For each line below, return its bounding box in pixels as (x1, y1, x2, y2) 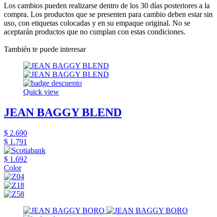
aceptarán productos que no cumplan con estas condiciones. (4, 27, 186, 36)
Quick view (23, 87, 59, 96)
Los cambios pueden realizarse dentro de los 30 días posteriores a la (4, 1, 210, 10)
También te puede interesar (4, 45, 86, 53)
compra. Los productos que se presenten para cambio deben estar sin (4, 10, 213, 18)
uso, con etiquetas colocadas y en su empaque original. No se (4, 18, 190, 27)
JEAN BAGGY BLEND (4, 106, 122, 119)
